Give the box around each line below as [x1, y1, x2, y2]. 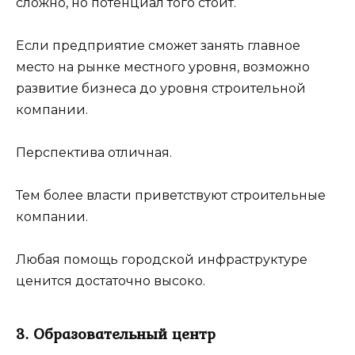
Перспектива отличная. [16, 145, 172, 161]
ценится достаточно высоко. [16, 273, 205, 289]
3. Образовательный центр [16, 322, 216, 346]
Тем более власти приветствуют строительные [16, 188, 326, 204]
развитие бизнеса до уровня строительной [16, 80, 306, 96]
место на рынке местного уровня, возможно [16, 59, 310, 74]
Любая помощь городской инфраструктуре [16, 252, 307, 268]
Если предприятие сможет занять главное [16, 37, 300, 53]
